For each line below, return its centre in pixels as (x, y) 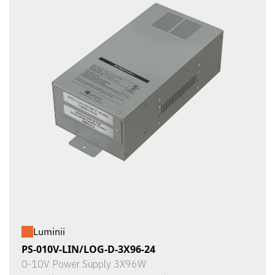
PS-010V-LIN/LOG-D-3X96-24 (88, 249)
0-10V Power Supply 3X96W (84, 264)
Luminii (49, 231)
